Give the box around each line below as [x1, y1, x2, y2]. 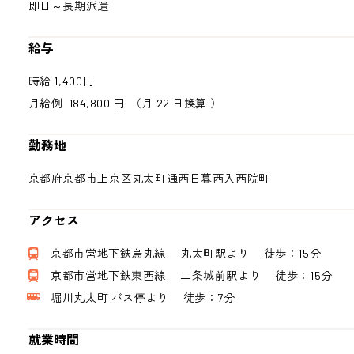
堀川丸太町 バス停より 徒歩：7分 [39, 291, 235, 304]
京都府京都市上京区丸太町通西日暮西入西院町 [28, 171, 270, 185]
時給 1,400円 [28, 74, 94, 88]
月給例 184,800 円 [28, 96, 130, 110]
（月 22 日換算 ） [130, 96, 222, 110]
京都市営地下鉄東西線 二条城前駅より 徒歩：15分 [39, 269, 333, 282]
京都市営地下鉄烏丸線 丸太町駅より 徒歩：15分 [39, 247, 322, 260]
